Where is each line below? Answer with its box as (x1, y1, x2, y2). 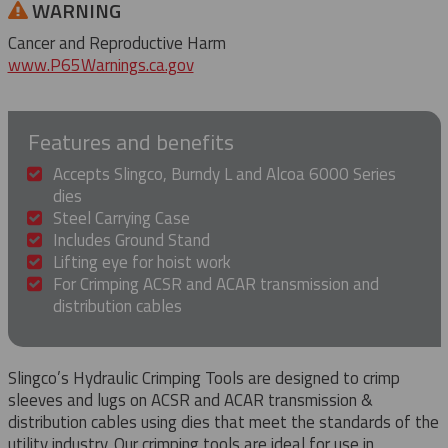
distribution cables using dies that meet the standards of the (7, 408, 439, 435)
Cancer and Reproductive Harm (7, 29, 226, 56)
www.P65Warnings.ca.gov (7, 51, 194, 78)
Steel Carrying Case (53, 204, 190, 231)
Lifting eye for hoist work (53, 248, 231, 275)
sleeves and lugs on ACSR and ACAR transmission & (7, 386, 373, 413)
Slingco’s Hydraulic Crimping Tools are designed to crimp (7, 364, 400, 391)
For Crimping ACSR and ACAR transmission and (53, 270, 379, 297)
